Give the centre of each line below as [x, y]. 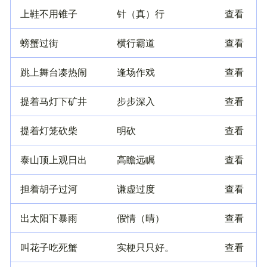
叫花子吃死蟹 [49, 247]
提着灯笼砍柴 [49, 131]
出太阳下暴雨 [49, 218]
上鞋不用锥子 [49, 14]
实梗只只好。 [145, 247]
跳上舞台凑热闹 [54, 72]
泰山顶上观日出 [54, 160]
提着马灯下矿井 [54, 101]
